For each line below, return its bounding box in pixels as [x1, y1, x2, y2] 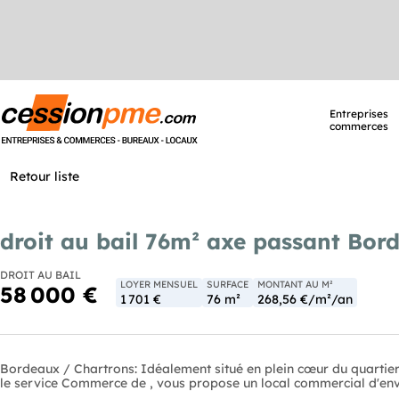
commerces [329, 119, 388, 133]
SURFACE [207, 278, 248, 290]
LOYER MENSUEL [120, 278, 198, 290]
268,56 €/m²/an [257, 291, 353, 307]
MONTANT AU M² [257, 278, 333, 290]
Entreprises [329, 107, 388, 120]
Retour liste [10, 168, 79, 184]
